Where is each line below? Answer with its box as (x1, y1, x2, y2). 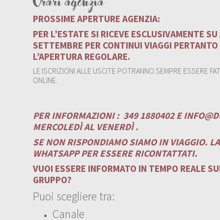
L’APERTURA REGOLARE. (33, 50, 131, 62)
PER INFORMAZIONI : (33, 109, 122, 121)
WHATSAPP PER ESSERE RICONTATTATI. (33, 147, 198, 159)
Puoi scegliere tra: (33, 188, 115, 204)
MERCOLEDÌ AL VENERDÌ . (33, 120, 139, 133)
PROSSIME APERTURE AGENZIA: (33, 12, 161, 25)
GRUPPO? (33, 173, 72, 186)
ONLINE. (33, 75, 58, 85)
